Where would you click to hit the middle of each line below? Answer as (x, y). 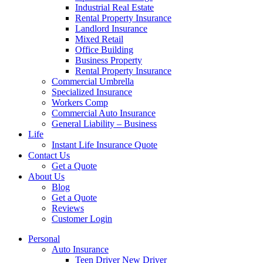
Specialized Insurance (92, 92)
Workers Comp (80, 102)
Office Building (104, 50)
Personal (44, 239)
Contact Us (49, 155)
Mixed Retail (99, 39)
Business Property (109, 60)
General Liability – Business (104, 124)
